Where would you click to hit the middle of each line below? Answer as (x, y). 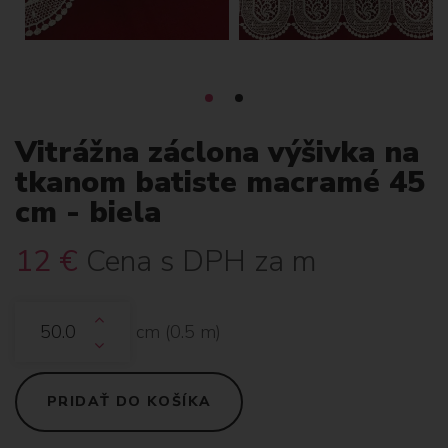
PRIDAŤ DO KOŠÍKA (129, 401)
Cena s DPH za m (201, 261)
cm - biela (88, 212)
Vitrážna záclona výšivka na (217, 152)
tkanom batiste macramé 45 (220, 182)
